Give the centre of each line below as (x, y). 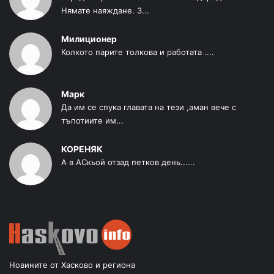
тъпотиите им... (92, 120)
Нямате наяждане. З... (105, 10)
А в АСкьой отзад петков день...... (128, 162)
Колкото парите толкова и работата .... (138, 52)
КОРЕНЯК (82, 149)
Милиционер (89, 39)
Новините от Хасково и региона (72, 265)
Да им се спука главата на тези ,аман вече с (149, 107)
